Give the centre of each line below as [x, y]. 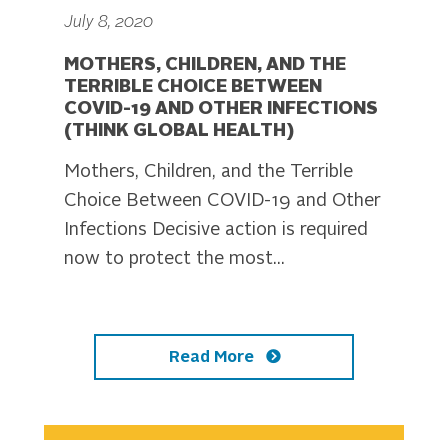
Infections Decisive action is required [216, 229]
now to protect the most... [174, 258]
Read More [213, 357]
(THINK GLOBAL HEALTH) [179, 130]
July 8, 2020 [108, 22]
